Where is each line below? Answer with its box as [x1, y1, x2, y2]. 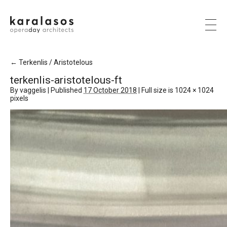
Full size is [140, 86, 175, 94]
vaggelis [20, 86, 46, 94]
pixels [10, 94, 28, 102]
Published [51, 86, 82, 94]
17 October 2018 [84, 86, 137, 94]
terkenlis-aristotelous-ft [10, 74, 122, 86]
